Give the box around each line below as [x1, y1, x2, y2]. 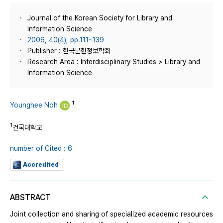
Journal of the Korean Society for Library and [27, 14, 172, 22]
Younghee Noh [10, 101, 58, 109]
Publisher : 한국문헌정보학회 [27, 47, 111, 55]
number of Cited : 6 [10, 144, 72, 152]
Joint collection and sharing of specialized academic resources [10, 210, 213, 218]
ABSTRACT [10, 192, 51, 202]
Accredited [23, 161, 59, 168]
